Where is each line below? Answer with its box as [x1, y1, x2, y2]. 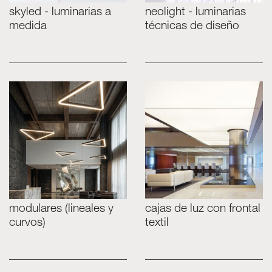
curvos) [9, 217, 46, 229]
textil [145, 217, 169, 229]
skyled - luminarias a [9, 7, 111, 18]
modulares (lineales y [9, 203, 114, 215]
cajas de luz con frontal [145, 203, 260, 215]
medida [9, 21, 47, 32]
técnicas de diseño [145, 21, 239, 32]
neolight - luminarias [145, 7, 246, 18]
